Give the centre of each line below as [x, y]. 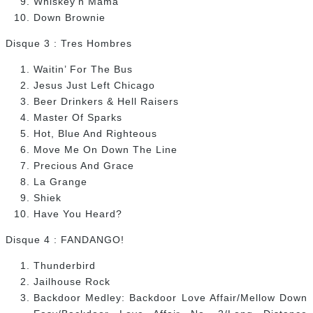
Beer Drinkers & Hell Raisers [106, 102]
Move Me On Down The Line [105, 150]
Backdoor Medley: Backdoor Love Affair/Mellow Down [170, 298]
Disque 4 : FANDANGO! [65, 240]
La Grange [60, 182]
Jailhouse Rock [72, 282]
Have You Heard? [78, 214]
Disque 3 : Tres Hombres [69, 44]
